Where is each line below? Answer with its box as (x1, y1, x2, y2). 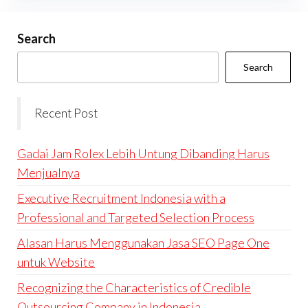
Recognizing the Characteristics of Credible (17, 280, 251, 296)
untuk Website (17, 254, 95, 270)
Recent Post (34, 106, 98, 121)
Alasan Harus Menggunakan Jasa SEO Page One (17, 235, 269, 251)
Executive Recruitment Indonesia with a (17, 190, 225, 206)
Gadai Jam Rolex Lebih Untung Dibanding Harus (17, 146, 269, 162)
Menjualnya (17, 165, 80, 181)
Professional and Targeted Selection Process (17, 210, 254, 225)
